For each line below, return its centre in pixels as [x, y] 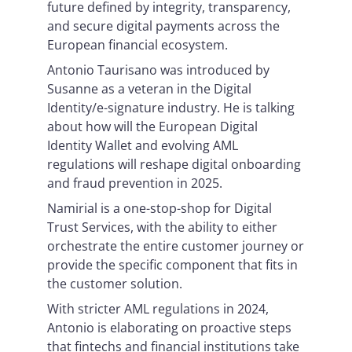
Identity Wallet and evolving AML [143, 145]
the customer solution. [118, 284]
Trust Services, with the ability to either [162, 227]
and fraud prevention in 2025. [138, 183]
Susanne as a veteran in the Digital [149, 89]
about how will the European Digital [152, 126]
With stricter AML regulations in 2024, [158, 309]
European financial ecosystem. [141, 45]
